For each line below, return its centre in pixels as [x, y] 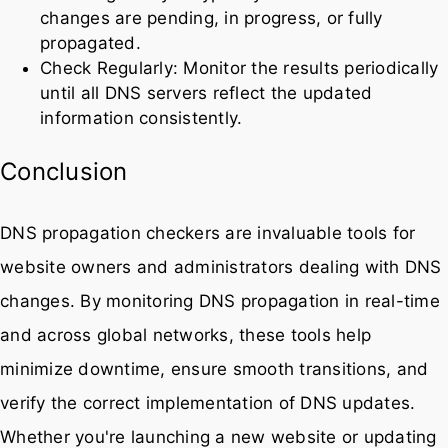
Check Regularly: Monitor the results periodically [239, 67]
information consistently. [141, 117]
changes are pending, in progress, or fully [211, 17]
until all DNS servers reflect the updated [206, 92]
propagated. [90, 42]
